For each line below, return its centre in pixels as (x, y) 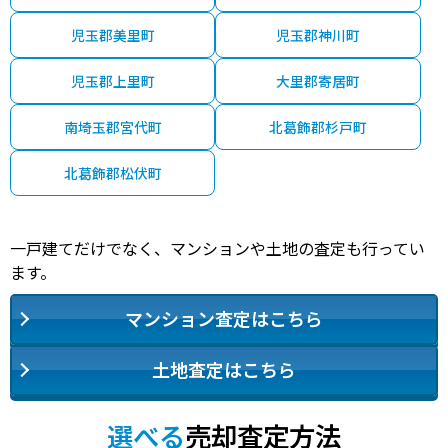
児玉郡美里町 (112, 34)
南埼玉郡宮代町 (112, 126)
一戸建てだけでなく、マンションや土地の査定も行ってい (217, 247)
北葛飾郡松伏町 (112, 172)
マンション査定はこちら (224, 317)
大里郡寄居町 (318, 80)
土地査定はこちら (224, 368)
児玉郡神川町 (318, 34)
